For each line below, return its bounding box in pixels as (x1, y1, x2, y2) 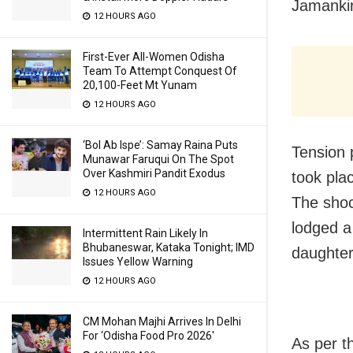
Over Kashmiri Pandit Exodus (83, 167, 225, 180)
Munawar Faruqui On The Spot (83, 153, 234, 165)
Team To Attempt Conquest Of (83, 65, 237, 77)
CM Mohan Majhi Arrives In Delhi (83, 315, 241, 328)
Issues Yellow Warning (83, 255, 193, 268)
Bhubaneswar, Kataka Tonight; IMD (83, 241, 255, 254)
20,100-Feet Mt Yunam (83, 79, 197, 91)
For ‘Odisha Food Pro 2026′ (83, 329, 214, 342)
